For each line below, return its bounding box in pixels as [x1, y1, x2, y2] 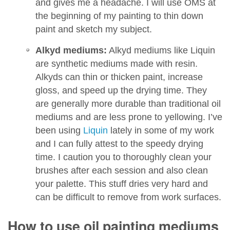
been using [35, 125, 83, 136]
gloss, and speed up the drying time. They [35, 85, 207, 95]
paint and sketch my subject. [35, 24, 152, 35]
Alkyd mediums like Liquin [106, 45, 215, 55]
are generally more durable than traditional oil [35, 98, 221, 109]
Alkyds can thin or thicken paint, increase [35, 71, 203, 82]
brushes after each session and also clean [35, 165, 208, 176]
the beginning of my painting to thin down [35, 11, 203, 22]
